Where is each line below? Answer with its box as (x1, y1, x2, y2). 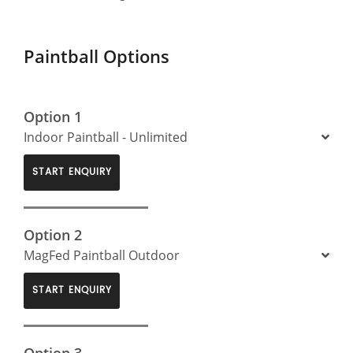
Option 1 (24, 106, 82, 126)
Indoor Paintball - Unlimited (24, 128, 188, 146)
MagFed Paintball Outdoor (24, 246, 180, 264)
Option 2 (24, 225, 82, 244)
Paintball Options (24, 43, 169, 68)
